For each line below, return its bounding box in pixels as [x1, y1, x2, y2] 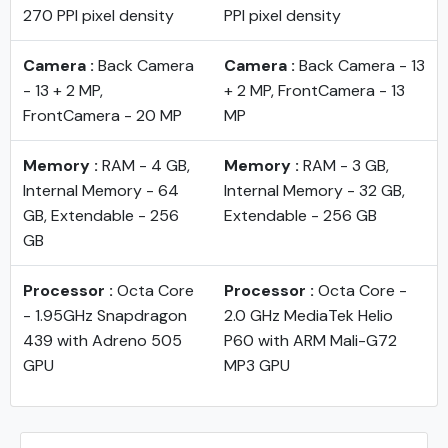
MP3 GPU [224, 355, 290, 376]
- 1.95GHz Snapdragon [23, 305, 187, 326]
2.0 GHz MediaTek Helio [224, 305, 393, 326]
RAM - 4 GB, [102, 155, 190, 176]
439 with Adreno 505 [23, 330, 182, 351]
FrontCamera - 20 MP [23, 105, 182, 126]
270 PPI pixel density [23, 5, 174, 26]
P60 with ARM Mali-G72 [224, 330, 397, 351]
